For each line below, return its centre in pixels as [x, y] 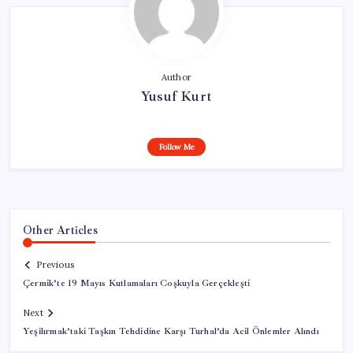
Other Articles [60, 230]
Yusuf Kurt [176, 96]
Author [176, 77]
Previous [55, 265]
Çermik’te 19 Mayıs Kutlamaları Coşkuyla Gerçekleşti [137, 284]
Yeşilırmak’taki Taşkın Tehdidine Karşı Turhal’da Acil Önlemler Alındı [171, 332]
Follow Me [176, 147]
